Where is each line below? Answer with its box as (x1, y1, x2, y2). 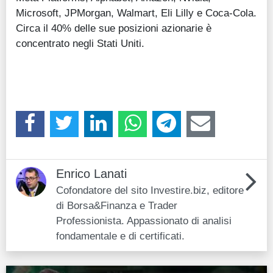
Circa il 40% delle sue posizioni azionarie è (16, 22, 211, 35)
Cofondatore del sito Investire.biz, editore (56, 183, 244, 196)
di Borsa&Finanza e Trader (56, 199, 177, 211)
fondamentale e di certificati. (56, 229, 185, 242)
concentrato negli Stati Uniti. (16, 37, 144, 50)
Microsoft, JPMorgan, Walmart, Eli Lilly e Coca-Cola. (16, 7, 257, 19)
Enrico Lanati (56, 166, 127, 180)
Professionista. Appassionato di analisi (56, 214, 232, 227)
